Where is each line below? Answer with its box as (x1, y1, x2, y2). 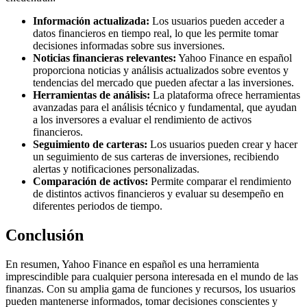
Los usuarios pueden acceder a (149, 15, 284, 27)
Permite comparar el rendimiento (148, 175, 291, 188)
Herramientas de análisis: (33, 89, 150, 101)
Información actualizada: (33, 15, 149, 27)
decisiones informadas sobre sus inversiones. (33, 40, 225, 52)
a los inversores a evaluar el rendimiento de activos (33, 114, 251, 126)
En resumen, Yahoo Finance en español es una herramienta (5, 258, 259, 270)
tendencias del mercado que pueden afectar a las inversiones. (33, 77, 294, 89)
